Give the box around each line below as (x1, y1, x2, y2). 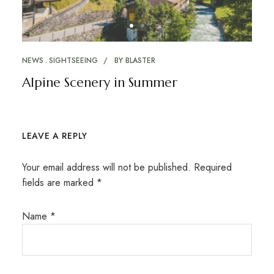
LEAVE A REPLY (21, 129, 87, 142)
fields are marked (21, 175, 97, 190)
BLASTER (125, 54, 155, 66)
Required (193, 160, 232, 174)
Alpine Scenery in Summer (21, 74, 177, 91)
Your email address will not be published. (21, 160, 191, 174)
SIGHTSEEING (48, 54, 98, 66)
